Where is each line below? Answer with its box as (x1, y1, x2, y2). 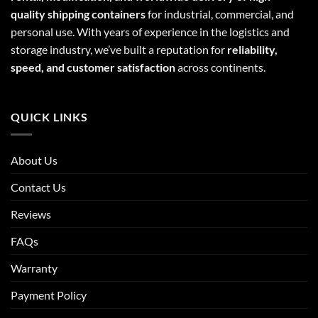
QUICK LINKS (11, 110, 88, 124)
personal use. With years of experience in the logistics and (11, 25, 290, 39)
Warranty (11, 261, 57, 275)
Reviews (11, 207, 51, 221)
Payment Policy (11, 287, 87, 302)
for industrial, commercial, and (146, 7, 294, 21)
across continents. (175, 60, 265, 75)
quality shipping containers (11, 7, 146, 21)
